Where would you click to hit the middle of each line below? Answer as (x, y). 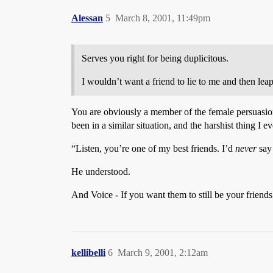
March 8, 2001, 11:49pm (163, 18)
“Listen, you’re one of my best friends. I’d (153, 148)
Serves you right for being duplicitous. (155, 58)
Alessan (87, 18)
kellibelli (88, 253)
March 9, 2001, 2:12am (163, 253)
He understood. (101, 172)
